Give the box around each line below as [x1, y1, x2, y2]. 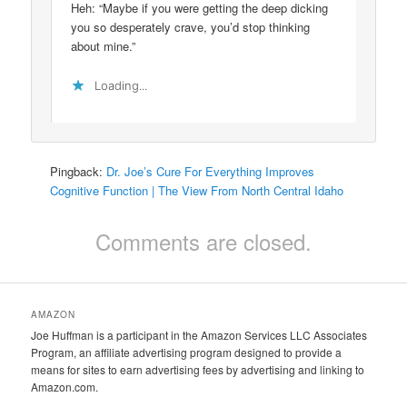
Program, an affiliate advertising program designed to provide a [31, 344, 342, 361]
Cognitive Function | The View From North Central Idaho [50, 181, 344, 199]
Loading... [94, 77, 148, 93]
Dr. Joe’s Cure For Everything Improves [106, 162, 315, 180]
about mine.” [71, 37, 136, 55]
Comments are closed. [95, 224, 312, 257]
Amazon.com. [31, 379, 99, 395]
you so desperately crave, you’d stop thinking [71, 18, 311, 36]
